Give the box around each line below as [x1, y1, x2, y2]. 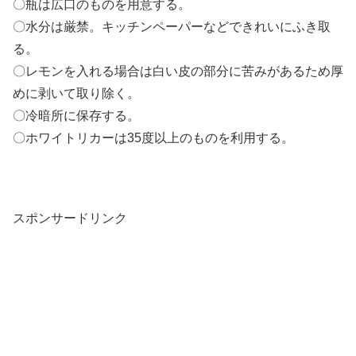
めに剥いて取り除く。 [13, 87, 140, 101]
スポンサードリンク [13, 211, 127, 226]
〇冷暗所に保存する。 [13, 109, 140, 123]
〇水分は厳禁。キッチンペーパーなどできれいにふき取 [13, 20, 331, 34]
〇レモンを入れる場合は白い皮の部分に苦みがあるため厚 [13, 64, 343, 79]
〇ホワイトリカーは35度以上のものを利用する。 [13, 131, 294, 145]
